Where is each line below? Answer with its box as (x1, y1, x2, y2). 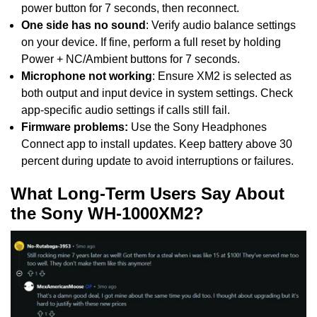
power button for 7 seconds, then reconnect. (21, 1, 239, 14)
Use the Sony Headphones (128, 120, 267, 133)
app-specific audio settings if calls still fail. (21, 103, 230, 116)
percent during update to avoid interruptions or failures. (21, 154, 294, 167)
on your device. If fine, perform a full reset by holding (21, 35, 281, 48)
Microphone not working (21, 69, 152, 82)
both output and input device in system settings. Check (21, 86, 293, 99)
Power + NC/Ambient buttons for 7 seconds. (21, 52, 240, 65)
